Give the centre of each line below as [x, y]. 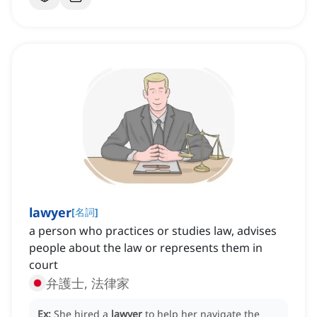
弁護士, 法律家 [88, 283]
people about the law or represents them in [146, 248]
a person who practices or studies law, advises [153, 231]
